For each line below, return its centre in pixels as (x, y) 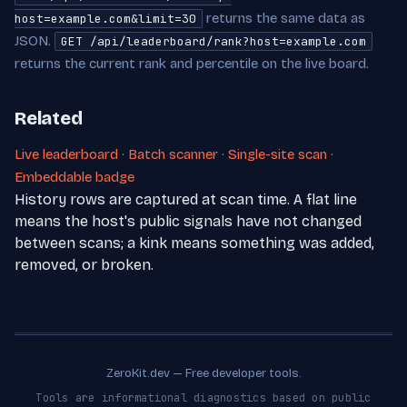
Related (49, 119)
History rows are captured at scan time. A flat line (186, 200)
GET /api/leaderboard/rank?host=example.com (213, 42)
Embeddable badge (74, 178)
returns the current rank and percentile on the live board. (192, 64)
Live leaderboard (66, 155)
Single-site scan (278, 155)
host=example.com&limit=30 (105, 19)
